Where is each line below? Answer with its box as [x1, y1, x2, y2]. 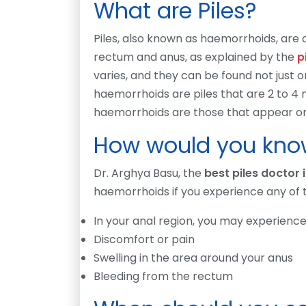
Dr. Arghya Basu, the [94, 165, 204, 181]
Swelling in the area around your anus [94, 249, 293, 266]
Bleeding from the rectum [94, 268, 233, 284]
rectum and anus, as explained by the [94, 48, 297, 65]
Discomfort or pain [94, 231, 195, 247]
